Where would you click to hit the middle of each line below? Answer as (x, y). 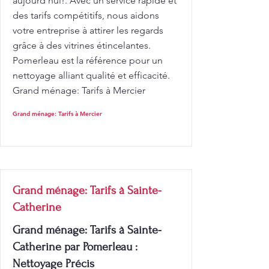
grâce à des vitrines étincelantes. (82, 45)
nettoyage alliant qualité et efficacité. (91, 75)
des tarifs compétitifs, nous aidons (86, 15)
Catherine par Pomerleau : (75, 247)
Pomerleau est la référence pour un (88, 60)
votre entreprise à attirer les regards (88, 30)
